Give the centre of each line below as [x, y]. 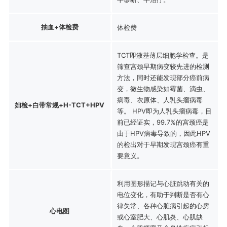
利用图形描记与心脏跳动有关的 [163, 183]
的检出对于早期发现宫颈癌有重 [163, 144]
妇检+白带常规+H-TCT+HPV [60, 105]
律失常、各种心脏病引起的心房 [163, 205]
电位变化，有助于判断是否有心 [163, 194]
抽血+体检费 [60, 27]
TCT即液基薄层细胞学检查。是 [163, 55]
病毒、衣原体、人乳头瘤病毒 [160, 100]
